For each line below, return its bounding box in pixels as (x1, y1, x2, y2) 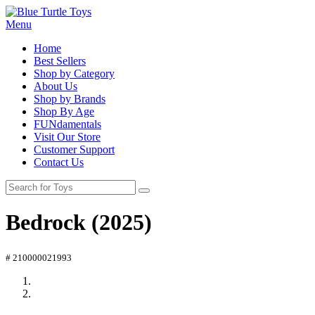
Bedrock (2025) (6, 210, 152, 236)
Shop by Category (34, 67, 115, 79)
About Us (34, 80, 77, 92)
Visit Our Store (34, 131, 101, 143)
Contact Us (34, 156, 84, 168)
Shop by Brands (34, 93, 105, 105)
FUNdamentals (34, 118, 101, 130)
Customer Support (34, 143, 115, 155)
